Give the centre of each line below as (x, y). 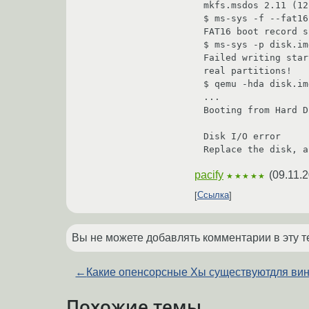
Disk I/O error (242, 136)
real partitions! (248, 70)
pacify (209, 175)
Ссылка (213, 195)
